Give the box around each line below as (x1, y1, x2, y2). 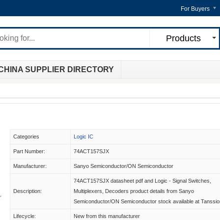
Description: (13, 188, 42, 194)
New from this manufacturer (74, 213, 140, 219)
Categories (13, 134, 39, 139)
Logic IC (74, 134, 93, 139)
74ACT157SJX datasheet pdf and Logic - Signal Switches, (74, 178, 211, 184)
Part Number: (13, 148, 45, 154)
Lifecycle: (13, 213, 36, 219)
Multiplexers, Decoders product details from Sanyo (74, 188, 194, 194)
